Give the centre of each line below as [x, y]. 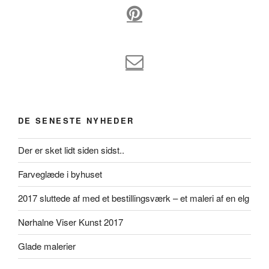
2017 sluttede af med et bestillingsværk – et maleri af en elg [134, 198]
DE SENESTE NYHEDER [76, 121]
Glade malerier [47, 246]
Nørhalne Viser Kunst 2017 [71, 222]
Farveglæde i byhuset [60, 174]
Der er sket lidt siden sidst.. [71, 150]
